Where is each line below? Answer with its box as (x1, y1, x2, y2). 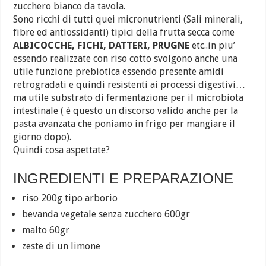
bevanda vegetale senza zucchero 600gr (22, 208, 191, 220)
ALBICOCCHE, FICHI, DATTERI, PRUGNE (13, 40, 190, 51)
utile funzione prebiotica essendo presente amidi (13, 66, 224, 77)
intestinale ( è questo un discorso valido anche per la (13, 105, 239, 116)
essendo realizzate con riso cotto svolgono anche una (13, 53, 238, 64)
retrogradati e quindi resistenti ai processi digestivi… (13, 79, 246, 90)
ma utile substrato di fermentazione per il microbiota (13, 92, 244, 103)
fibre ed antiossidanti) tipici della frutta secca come (13, 27, 235, 38)
